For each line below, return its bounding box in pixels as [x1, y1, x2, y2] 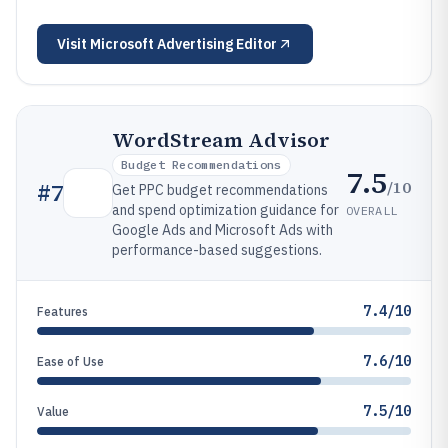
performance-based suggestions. [112, 241, 322, 259]
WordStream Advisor [112, 126, 330, 154]
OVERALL [346, 202, 398, 218]
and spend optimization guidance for [112, 201, 339, 219]
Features [37, 304, 88, 319]
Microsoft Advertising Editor [90, 35, 277, 53]
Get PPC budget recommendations [112, 181, 328, 199]
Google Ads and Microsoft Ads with [112, 221, 333, 239]
